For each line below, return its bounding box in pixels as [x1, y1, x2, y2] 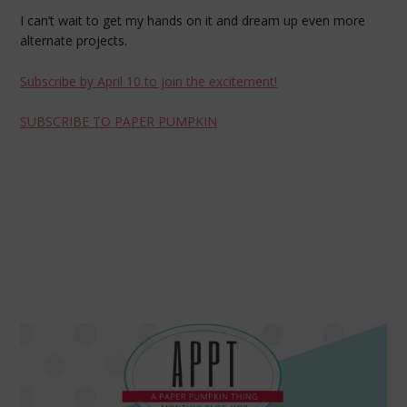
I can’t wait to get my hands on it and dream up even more [20, 11, 366, 29]
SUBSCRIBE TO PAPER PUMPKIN [20, 113, 218, 131]
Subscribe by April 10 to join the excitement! [20, 72, 278, 90]
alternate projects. [20, 31, 128, 49]
